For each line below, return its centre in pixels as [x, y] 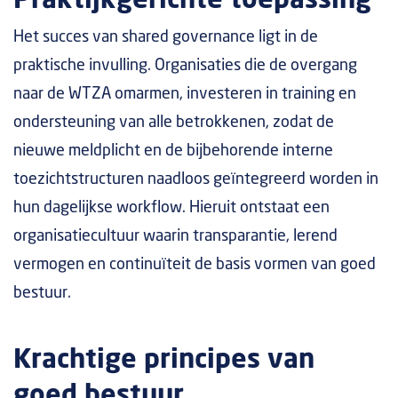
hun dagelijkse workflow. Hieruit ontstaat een [171, 208]
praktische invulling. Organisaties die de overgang [185, 66]
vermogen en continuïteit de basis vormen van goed [195, 265]
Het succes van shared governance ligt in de [166, 37]
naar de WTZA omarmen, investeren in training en [185, 94]
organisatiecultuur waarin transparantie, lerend [175, 236]
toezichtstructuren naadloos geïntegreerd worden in [196, 179]
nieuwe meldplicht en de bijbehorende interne [173, 151]
